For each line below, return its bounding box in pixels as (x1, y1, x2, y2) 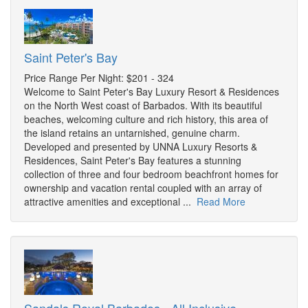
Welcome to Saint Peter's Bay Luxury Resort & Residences (24, 85, 279, 99)
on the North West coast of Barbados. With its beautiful (24, 98, 262, 113)
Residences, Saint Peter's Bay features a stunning (24, 153, 241, 168)
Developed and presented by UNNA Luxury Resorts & (24, 140, 257, 154)
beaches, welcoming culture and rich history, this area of (24, 112, 268, 126)
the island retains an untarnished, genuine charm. (24, 126, 240, 140)
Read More (197, 195, 245, 209)
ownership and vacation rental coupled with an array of (24, 181, 262, 195)
